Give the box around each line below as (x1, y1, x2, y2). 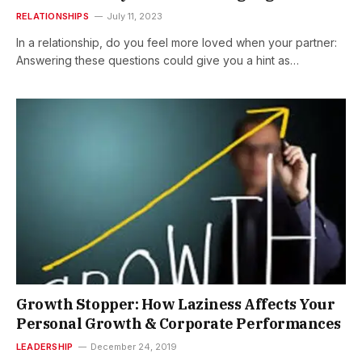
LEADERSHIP (16, 340, 74, 352)
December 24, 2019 (90, 340, 178, 352)
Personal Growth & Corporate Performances (16, 314, 341, 333)
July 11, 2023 (106, 11, 162, 23)
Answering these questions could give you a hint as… (16, 53, 299, 68)
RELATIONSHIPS (16, 11, 89, 23)
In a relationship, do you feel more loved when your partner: (16, 36, 337, 50)
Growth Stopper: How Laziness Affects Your (16, 294, 335, 314)
